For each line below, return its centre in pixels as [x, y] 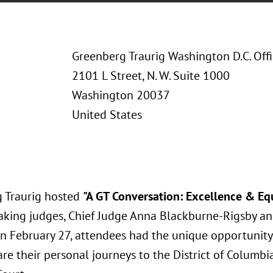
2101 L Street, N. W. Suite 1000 [151, 76]
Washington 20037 [121, 95]
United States [107, 115]
